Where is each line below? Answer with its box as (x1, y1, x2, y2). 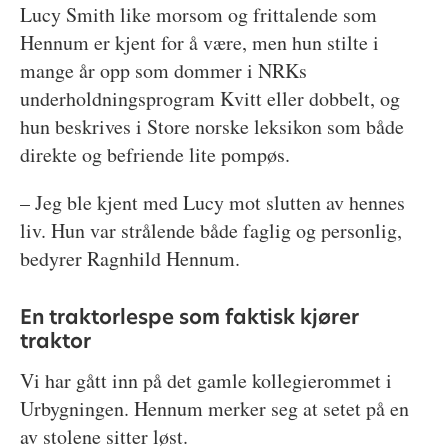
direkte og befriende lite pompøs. (19, 141, 297, 169)
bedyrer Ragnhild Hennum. (19, 245, 240, 273)
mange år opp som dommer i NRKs (19, 57, 307, 85)
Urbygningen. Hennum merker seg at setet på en (19, 395, 409, 423)
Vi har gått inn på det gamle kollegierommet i (19, 367, 392, 395)
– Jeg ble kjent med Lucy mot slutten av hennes (19, 189, 405, 217)
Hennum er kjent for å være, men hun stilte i (19, 29, 379, 57)
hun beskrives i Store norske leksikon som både (19, 113, 404, 141)
